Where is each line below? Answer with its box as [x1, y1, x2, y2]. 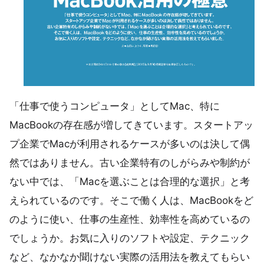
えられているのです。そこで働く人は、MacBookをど [9, 194, 253, 206]
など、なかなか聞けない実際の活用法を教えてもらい [9, 250, 250, 263]
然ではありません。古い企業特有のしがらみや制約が [9, 156, 250, 169]
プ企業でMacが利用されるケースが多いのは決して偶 [9, 137, 250, 150]
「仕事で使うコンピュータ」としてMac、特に [9, 100, 220, 112]
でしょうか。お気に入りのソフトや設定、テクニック [9, 232, 250, 244]
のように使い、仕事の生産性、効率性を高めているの [9, 213, 250, 225]
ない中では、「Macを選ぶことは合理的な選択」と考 [9, 175, 250, 187]
